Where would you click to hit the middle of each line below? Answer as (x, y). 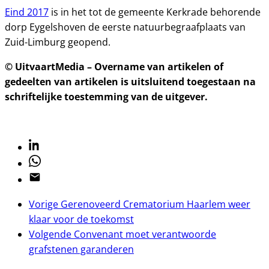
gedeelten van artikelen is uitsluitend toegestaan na (130, 82)
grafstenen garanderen (81, 249)
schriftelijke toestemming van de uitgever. (106, 97)
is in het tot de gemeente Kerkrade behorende (155, 12)
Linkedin (47, 145)
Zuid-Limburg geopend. (58, 42)
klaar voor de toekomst (81, 219)
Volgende (50, 234)
